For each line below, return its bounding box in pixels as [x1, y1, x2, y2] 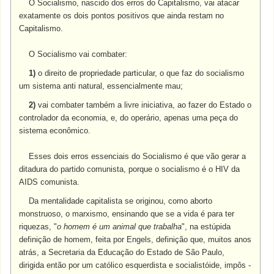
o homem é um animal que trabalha [57, 222, 182, 231]
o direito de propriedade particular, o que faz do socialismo [35, 68, 245, 78]
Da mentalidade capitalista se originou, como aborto [19, 196, 213, 206]
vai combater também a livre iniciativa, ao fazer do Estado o [35, 100, 252, 109]
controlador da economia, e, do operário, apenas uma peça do [19, 113, 239, 122]
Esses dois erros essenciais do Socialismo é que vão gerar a [19, 152, 246, 161]
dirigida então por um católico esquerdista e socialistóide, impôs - [19, 261, 251, 270]
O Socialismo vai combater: [19, 50, 128, 59]
